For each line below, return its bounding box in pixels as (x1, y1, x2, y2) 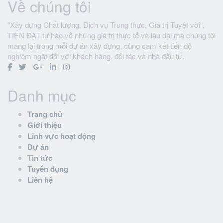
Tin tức (27, 152, 52, 163)
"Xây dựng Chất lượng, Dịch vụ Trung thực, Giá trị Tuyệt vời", (7, 19, 205, 30)
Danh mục (7, 84, 76, 106)
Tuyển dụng (27, 163, 68, 174)
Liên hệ (27, 174, 53, 185)
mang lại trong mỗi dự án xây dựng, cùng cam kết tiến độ (7, 40, 192, 51)
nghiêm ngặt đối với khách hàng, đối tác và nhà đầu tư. (7, 50, 184, 61)
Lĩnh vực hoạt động (27, 130, 96, 141)
